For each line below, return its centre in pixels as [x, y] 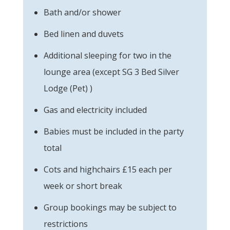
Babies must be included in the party [114, 131]
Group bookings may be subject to [110, 207]
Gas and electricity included [95, 110]
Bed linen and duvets [84, 34]
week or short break [83, 186]
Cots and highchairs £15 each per [108, 169]
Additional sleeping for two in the [108, 55]
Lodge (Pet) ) [68, 88]
